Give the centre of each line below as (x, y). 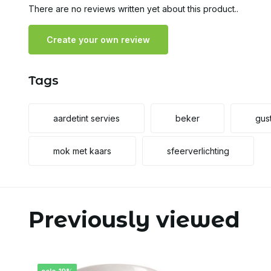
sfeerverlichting (198, 151)
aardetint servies (87, 118)
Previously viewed (134, 220)
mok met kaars (82, 151)
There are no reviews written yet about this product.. (133, 9)
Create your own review (98, 40)
